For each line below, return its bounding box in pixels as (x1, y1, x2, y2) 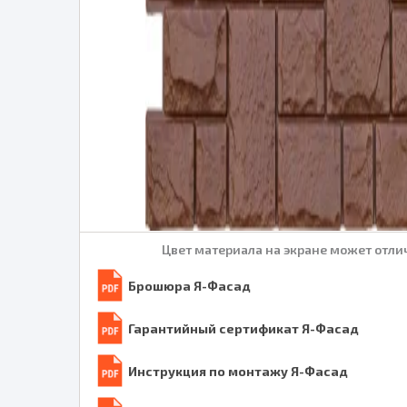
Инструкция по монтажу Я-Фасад (128, 362, 348, 379)
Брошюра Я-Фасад (128, 277, 251, 293)
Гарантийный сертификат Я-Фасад (128, 320, 359, 336)
